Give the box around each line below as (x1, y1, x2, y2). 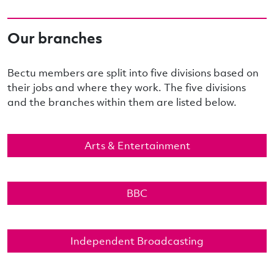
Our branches (7, 27, 102, 48)
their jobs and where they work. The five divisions (7, 80, 246, 95)
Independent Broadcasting (70, 234, 204, 248)
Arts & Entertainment (84, 138, 190, 153)
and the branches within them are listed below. (7, 95, 237, 109)
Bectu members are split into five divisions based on (7, 65, 259, 80)
